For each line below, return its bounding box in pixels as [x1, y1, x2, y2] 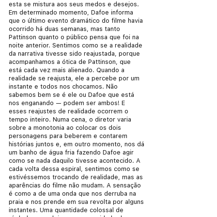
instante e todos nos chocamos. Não [9, 82, 120, 90]
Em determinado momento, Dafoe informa [9, 8, 135, 16]
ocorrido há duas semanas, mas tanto [9, 25, 122, 32]
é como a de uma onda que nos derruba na [9, 189, 138, 197]
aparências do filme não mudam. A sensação [9, 181, 143, 189]
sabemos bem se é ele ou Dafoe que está [9, 91, 136, 98]
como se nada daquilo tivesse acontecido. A [9, 156, 142, 164]
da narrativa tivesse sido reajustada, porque [9, 49, 142, 57]
